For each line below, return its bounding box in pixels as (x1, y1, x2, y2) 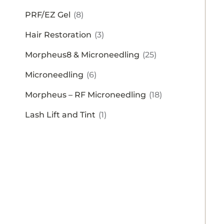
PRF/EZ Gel (25, 10, 70, 19)
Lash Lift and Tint (25, 110, 95, 119)
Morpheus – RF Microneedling (25, 90, 146, 99)
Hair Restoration (25, 30, 91, 39)
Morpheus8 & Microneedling (25, 50, 139, 59)
